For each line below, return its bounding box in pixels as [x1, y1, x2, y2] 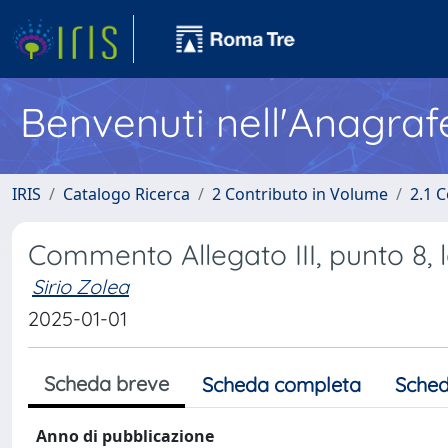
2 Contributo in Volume [212, 183, 388, 205]
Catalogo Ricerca [63, 183, 190, 205]
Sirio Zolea [32, 274, 129, 299]
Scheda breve [44, 371, 169, 396]
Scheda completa [202, 372, 361, 397]
